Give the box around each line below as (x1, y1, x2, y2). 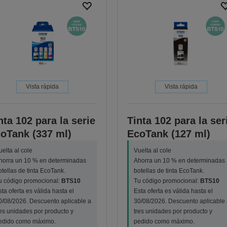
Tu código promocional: (133, 177, 200, 185)
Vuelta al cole (133, 147, 171, 155)
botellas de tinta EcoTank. (133, 167, 204, 175)
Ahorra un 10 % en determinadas (133, 157, 225, 165)
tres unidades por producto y (133, 208, 212, 215)
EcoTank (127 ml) (127, 128, 210, 140)
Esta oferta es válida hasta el (133, 187, 213, 195)
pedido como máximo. (133, 218, 195, 225)
